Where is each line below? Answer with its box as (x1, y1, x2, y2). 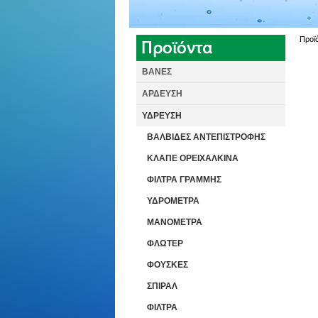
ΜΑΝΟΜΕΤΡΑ (147, 217, 202, 227)
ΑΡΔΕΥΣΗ (142, 89, 182, 99)
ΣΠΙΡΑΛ (147, 281, 177, 291)
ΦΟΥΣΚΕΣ (147, 260, 188, 270)
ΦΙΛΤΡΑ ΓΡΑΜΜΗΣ (147, 175, 221, 185)
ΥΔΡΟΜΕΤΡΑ (147, 196, 199, 206)
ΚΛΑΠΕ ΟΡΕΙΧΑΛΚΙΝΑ (147, 153, 238, 163)
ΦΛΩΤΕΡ (147, 238, 183, 248)
